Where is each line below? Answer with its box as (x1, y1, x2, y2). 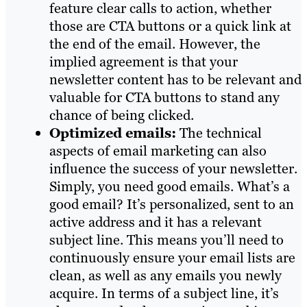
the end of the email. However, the (49, 35, 260, 53)
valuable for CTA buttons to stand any (49, 88, 280, 107)
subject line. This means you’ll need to (49, 231, 284, 249)
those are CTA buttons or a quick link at (49, 17, 291, 36)
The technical (176, 124, 262, 143)
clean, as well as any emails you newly (49, 267, 282, 285)
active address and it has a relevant (49, 213, 262, 232)
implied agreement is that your (49, 53, 238, 71)
